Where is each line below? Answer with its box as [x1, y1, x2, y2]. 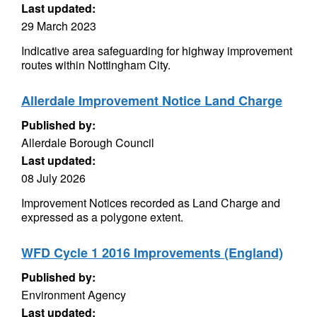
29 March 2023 [21, 18, 96, 34]
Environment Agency [21, 287, 126, 303]
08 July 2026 [21, 170, 86, 186]
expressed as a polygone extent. [21, 209, 183, 225]
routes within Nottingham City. [21, 57, 171, 73]
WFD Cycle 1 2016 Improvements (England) [21, 243, 283, 262]
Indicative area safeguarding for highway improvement [21, 42, 292, 59]
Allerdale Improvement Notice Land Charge [21, 91, 282, 110]
